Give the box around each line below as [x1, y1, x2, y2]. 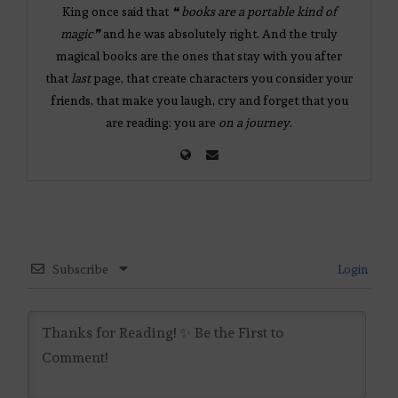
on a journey [219, 115, 290, 131]
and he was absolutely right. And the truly [100, 27, 338, 42]
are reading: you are [106, 115, 219, 131]
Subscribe [52, 262, 108, 277]
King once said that [61, 4, 171, 20]
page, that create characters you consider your [91, 71, 353, 86]
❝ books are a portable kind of [171, 4, 337, 20]
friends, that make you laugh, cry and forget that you [50, 93, 348, 108]
